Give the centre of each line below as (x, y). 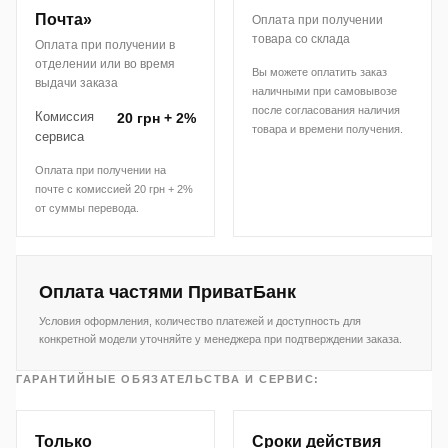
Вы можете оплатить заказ (319, 71)
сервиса (59, 136)
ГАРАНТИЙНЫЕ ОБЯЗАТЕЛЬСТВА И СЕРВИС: (168, 378)
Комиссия (64, 116)
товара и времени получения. (327, 128)
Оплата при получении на (100, 169)
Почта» (63, 19)
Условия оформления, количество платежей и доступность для (200, 320)
